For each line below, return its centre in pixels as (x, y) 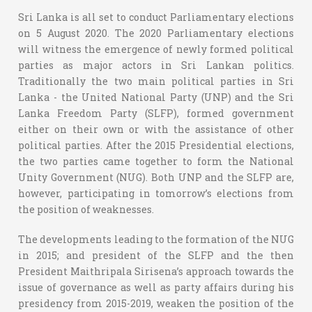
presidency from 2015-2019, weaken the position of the (156, 303)
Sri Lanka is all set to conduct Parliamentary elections (156, 17)
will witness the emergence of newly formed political (156, 49)
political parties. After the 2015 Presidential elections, (156, 145)
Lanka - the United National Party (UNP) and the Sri (156, 97)
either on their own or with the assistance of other (156, 129)
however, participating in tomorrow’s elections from (156, 193)
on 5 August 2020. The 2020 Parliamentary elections (156, 33)
